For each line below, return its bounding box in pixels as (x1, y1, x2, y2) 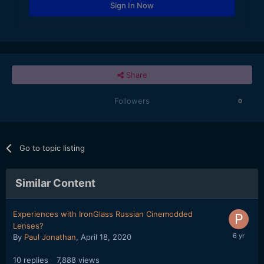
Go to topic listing (19, 143, 85, 153)
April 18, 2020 (81, 232, 131, 242)
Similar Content (15, 176, 95, 189)
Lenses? (13, 220, 44, 230)
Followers (114, 95, 150, 105)
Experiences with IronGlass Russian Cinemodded (13, 209, 193, 219)
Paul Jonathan (24, 232, 76, 242)
